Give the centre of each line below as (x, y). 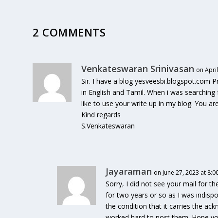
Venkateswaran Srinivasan (138, 68)
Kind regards (101, 114)
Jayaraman (129, 171)
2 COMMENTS (69, 32)
